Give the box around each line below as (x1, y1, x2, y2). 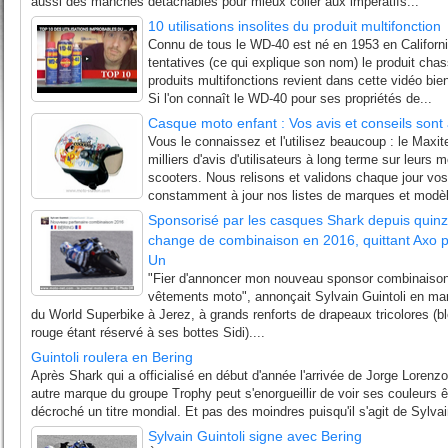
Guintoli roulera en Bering (31, 349, 193, 365)
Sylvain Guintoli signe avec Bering (148, 428, 362, 444)
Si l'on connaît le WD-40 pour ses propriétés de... (148, 91, 432, 106)
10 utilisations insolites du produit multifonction (148, 18, 441, 34)
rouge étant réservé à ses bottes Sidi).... (31, 325, 265, 340)
